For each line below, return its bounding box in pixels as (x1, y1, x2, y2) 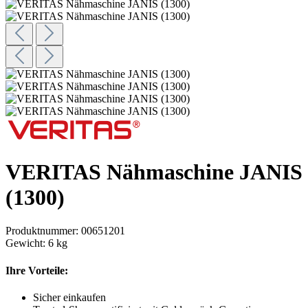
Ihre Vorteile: (5, 264, 68, 276)
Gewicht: (5, 237, 48, 250)
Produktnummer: (5, 225, 81, 237)
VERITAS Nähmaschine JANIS (5, 159, 302, 184)
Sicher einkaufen (33, 291, 106, 303)
